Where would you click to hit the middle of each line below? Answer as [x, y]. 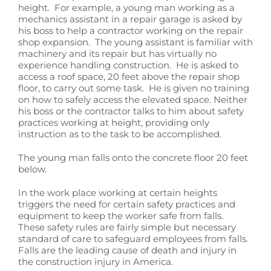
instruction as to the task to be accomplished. [120, 134]
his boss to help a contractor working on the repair [131, 30]
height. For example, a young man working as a [126, 7]
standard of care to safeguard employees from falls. [134, 238]
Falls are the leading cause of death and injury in [127, 250]
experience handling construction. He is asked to [128, 65]
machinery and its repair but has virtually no [117, 53]
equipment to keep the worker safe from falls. [122, 215]
